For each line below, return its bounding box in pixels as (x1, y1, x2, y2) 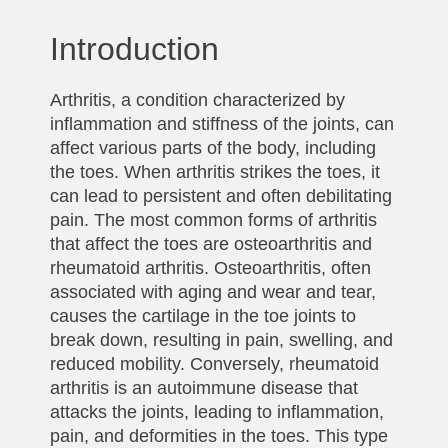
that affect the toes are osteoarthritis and (50, 233, 372, 254)
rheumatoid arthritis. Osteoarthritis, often (50, 257, 371, 278)
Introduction (50, 30, 219, 67)
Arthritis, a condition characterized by (50, 89, 345, 110)
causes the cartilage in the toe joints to (50, 305, 356, 326)
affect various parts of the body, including (50, 137, 376, 158)
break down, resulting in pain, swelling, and (50, 329, 393, 350)
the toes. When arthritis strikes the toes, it (50, 161, 380, 182)
